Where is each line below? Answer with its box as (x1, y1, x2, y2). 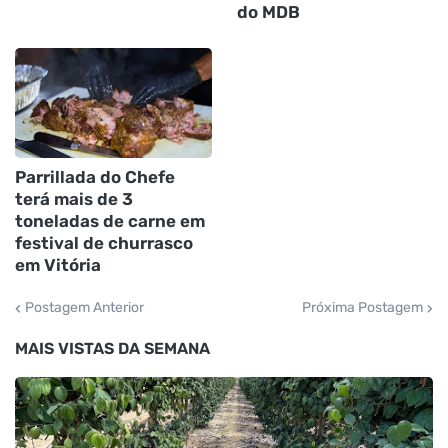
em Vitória (15, 255, 101, 276)
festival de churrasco (15, 233, 193, 254)
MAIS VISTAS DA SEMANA (15, 339, 210, 359)
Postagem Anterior (25, 299, 144, 317)
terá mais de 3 (15, 189, 133, 210)
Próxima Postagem (302, 299, 423, 317)
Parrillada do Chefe (15, 167, 175, 188)
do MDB (236, 2, 300, 23)
